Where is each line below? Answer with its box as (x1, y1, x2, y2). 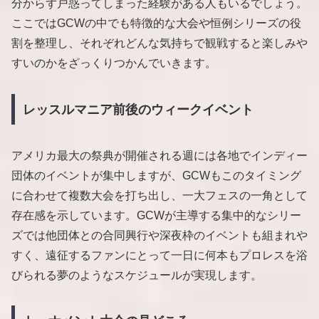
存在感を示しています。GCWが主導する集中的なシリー (11, 209, 301, 221)
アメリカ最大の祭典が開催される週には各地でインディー (11, 149, 308, 162)
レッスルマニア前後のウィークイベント (22, 102, 253, 117)
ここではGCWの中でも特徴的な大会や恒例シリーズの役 (11, 17, 301, 30)
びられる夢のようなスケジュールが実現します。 (11, 268, 262, 281)
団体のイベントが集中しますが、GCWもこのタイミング (11, 169, 301, 182)
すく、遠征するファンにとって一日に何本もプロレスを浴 (11, 249, 308, 261)
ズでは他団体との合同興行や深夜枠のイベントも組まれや (11, 229, 308, 241)
